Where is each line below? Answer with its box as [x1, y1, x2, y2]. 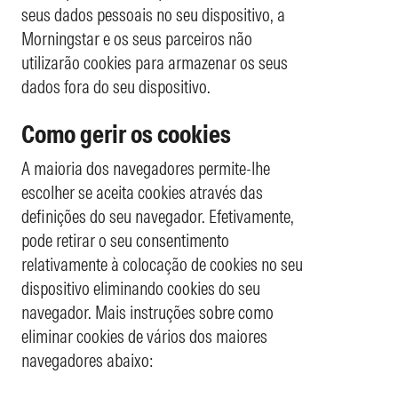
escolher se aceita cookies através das [21, 180, 263, 203]
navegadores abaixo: [21, 348, 154, 371]
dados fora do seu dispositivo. [21, 75, 211, 98]
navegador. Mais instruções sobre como [21, 300, 274, 323]
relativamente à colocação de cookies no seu [21, 252, 303, 275]
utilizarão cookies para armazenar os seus [21, 51, 288, 74]
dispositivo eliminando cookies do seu [21, 276, 260, 299]
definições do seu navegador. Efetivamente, [21, 204, 294, 227]
